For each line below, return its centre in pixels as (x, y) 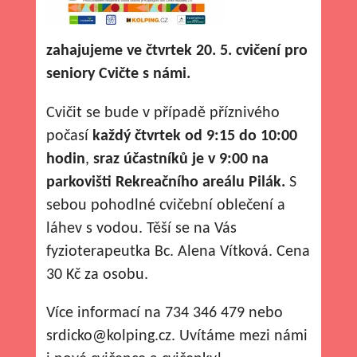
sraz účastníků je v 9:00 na (181, 159)
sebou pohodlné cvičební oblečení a (166, 205)
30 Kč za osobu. (98, 275)
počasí (70, 136)
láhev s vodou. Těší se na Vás (142, 228)
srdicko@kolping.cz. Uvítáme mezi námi (177, 336)
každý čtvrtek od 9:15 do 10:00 (195, 136)
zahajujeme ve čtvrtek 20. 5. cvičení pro (177, 51)
